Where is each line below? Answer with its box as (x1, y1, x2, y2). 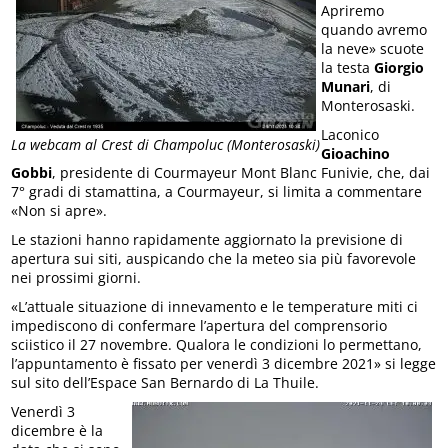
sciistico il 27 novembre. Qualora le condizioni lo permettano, (11, 334, 423, 354)
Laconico (321, 124, 380, 144)
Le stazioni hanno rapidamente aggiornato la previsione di (11, 229, 404, 249)
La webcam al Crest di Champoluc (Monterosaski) (11, 135, 321, 155)
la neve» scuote (321, 38, 425, 58)
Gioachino (321, 143, 391, 163)
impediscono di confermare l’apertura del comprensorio (11, 315, 388, 335)
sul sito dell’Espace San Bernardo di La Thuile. (11, 372, 320, 392)
